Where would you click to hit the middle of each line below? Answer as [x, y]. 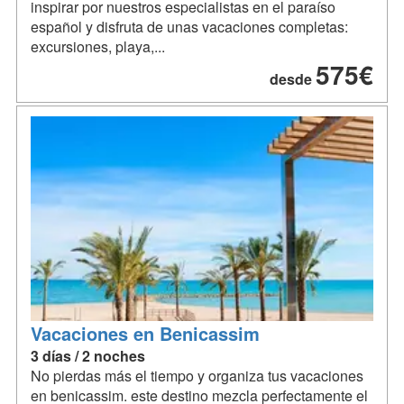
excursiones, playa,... [98, 47]
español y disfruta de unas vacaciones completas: [189, 27]
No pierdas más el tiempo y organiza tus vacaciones [197, 375]
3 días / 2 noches [88, 355]
